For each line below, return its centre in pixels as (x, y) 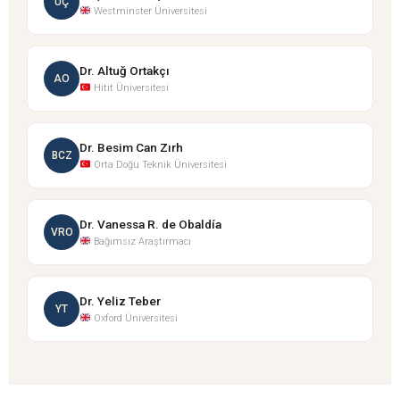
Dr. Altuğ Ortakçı (125, 70)
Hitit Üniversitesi (129, 87)
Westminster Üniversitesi (149, 11)
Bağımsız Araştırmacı (141, 241)
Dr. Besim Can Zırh (131, 147)
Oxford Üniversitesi (134, 318)
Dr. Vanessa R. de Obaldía (150, 224)
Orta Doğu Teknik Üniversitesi (158, 164)
